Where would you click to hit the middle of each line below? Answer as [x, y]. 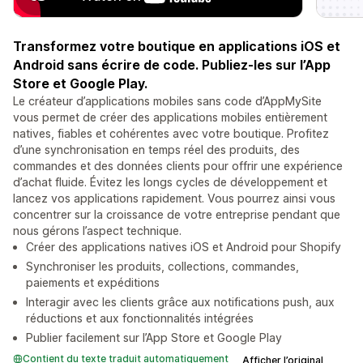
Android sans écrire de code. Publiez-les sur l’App [172, 65]
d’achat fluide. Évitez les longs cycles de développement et [170, 182]
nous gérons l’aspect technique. [97, 231]
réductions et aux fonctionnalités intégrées [140, 318]
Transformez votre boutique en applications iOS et [177, 47]
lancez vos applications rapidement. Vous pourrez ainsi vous [174, 199]
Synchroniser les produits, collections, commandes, [162, 267]
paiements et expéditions [93, 283]
